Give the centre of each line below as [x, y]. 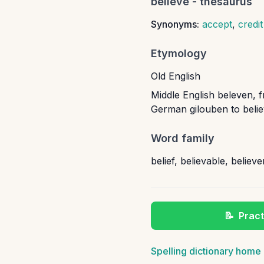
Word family [183, 138]
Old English [176, 76]
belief [163, 161]
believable [203, 161]
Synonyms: [175, 24]
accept [217, 24]
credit [250, 24]
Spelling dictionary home [206, 251]
